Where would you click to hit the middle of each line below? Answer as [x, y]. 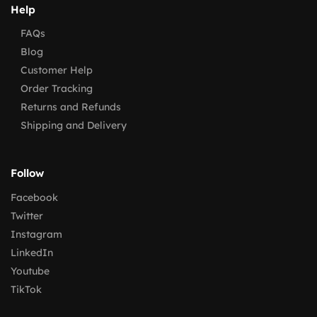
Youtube [30, 271]
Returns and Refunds [71, 107]
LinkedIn [32, 252]
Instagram [36, 234]
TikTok [26, 289]
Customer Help [57, 70]
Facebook [34, 197]
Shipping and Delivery [74, 125]
